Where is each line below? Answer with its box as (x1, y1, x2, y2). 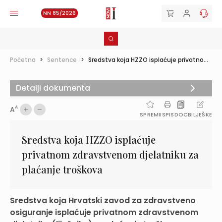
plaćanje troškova (22, 163, 103, 176)
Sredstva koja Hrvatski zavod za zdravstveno (10, 195, 196, 206)
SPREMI (140, 111, 161, 118)
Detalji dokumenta (16, 82, 90, 94)
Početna (10, 55, 36, 64)
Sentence (47, 55, 77, 64)
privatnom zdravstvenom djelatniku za (22, 148, 199, 161)
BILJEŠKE (188, 111, 212, 118)
